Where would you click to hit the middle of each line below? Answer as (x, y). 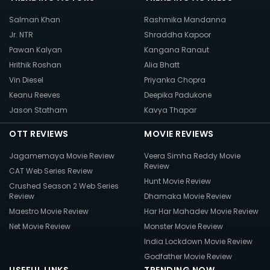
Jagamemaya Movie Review (62, 156)
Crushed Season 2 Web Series (64, 186)
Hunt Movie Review (177, 181)
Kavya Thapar (170, 110)
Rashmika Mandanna (185, 20)
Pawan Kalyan (36, 50)
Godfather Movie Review (188, 257)
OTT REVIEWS (39, 134)
